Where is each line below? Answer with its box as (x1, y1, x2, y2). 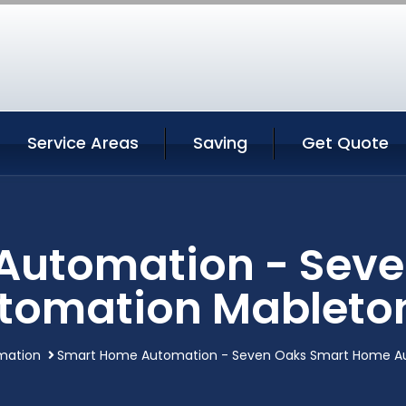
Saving (193, 131, 247, 155)
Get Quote (302, 131, 389, 155)
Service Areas (27, 131, 139, 155)
